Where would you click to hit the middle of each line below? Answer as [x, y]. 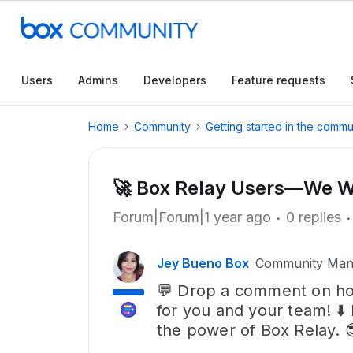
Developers [175, 80]
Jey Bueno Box [203, 263]
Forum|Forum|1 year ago [192, 217]
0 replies [314, 217]
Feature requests [279, 80]
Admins [98, 80]
